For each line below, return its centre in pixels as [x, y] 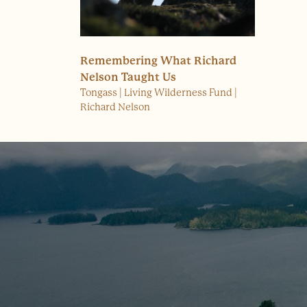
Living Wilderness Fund [178, 93]
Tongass [99, 93]
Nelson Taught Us [128, 77]
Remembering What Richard [158, 61]
